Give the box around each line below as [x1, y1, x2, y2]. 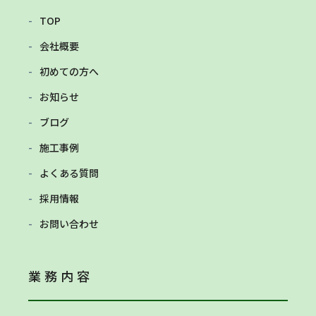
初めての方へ [39, 63, 99, 78]
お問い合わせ [39, 216, 99, 231]
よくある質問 [39, 165, 99, 180]
